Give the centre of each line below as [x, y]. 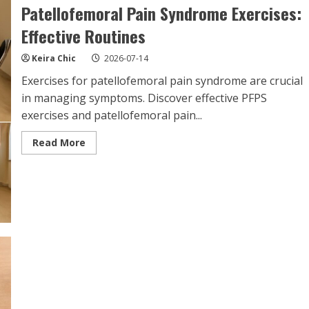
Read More [59, 142]
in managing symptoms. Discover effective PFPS [144, 98]
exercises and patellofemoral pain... [111, 115]
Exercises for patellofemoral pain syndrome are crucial [162, 80]
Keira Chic [53, 58]
